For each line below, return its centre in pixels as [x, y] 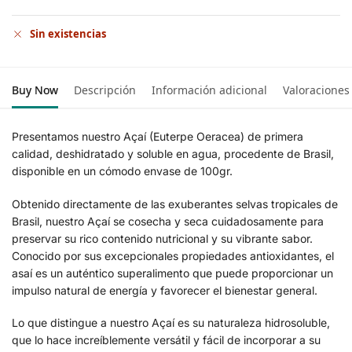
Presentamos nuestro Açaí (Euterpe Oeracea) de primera [158, 137]
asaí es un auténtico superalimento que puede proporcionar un [172, 273]
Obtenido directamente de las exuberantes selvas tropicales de [175, 203]
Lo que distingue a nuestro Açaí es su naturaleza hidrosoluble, [171, 323]
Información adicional [209, 90]
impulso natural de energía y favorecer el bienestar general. [165, 290]
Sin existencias [68, 34]
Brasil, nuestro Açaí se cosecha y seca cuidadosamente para [168, 221]
